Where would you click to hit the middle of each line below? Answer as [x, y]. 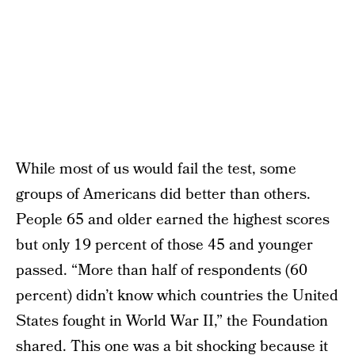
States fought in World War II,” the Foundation [172, 321]
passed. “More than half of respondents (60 [162, 271]
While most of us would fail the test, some [156, 169]
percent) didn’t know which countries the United [177, 296]
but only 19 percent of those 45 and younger [164, 245]
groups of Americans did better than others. [163, 195]
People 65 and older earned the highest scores [173, 220]
